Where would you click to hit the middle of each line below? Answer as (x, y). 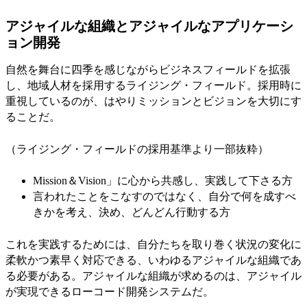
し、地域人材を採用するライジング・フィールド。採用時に (153, 86)
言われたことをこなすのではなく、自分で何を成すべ (164, 197)
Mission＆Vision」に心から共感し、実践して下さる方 (163, 181)
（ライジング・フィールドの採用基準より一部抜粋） (137, 149)
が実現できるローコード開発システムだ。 (110, 291)
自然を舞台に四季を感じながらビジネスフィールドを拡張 (148, 70)
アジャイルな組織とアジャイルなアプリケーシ (149, 26)
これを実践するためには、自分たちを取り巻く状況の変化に (153, 244)
